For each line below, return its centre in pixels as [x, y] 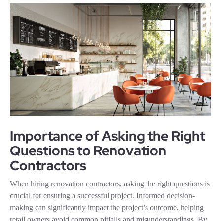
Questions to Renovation [88, 151]
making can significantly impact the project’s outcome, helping [107, 208]
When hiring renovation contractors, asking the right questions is [110, 184]
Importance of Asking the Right [108, 136]
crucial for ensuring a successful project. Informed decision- [102, 196]
